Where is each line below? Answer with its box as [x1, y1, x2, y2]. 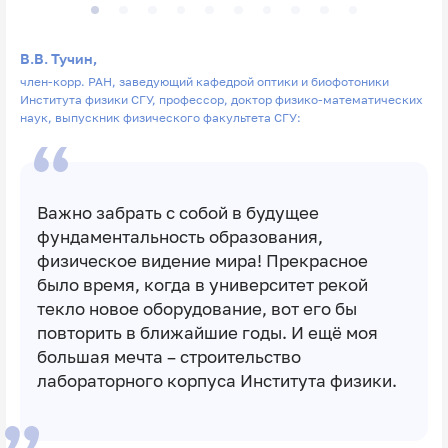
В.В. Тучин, [19, 49, 97, 67]
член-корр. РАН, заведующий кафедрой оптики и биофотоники [19, 74, 389, 90]
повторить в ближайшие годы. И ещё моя [36, 323, 378, 344]
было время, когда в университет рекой [36, 275, 368, 296]
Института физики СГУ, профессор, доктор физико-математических [19, 92, 423, 108]
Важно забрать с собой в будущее [36, 203, 319, 224]
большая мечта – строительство [36, 347, 301, 368]
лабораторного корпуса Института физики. [36, 371, 397, 392]
